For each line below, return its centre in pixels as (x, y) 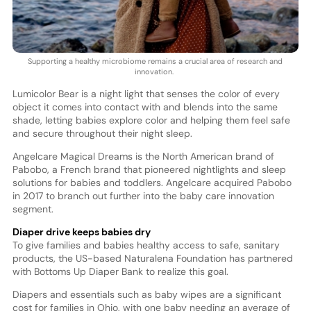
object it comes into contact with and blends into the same (145, 107)
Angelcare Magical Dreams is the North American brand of (143, 157)
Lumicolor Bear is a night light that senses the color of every (146, 94)
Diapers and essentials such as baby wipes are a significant (146, 295)
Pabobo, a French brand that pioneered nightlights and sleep (149, 170)
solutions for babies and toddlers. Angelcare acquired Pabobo (152, 183)
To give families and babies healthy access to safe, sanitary (146, 245)
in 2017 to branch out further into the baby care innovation (143, 196)
